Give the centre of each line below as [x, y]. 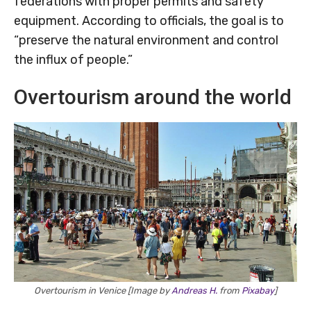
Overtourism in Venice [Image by [103, 291]
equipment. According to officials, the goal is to [149, 21]
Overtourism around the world [153, 97]
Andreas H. [194, 291]
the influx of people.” [73, 60]
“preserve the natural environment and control [146, 41]
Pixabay [258, 291]
